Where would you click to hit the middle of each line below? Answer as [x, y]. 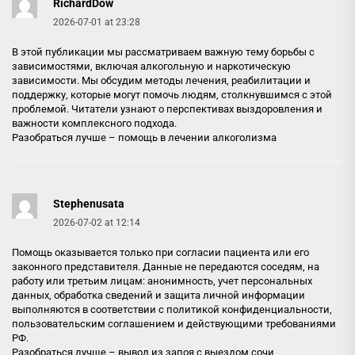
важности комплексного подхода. [94, 123]
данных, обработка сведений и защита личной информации [158, 295]
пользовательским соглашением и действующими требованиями [174, 323]
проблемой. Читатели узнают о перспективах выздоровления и [167, 109]
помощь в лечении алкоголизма [197, 137]
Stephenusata [89, 203]
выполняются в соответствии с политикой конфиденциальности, [172, 309]
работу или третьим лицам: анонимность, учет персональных [162, 281]
